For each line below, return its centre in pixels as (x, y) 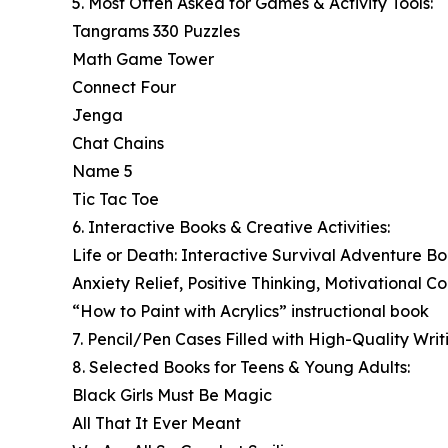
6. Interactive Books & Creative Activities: (231, 227)
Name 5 (102, 171)
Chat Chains (118, 143)
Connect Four (124, 87)
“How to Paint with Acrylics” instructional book (250, 311)
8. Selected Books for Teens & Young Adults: (241, 367)
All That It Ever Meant (156, 423)
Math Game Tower (143, 59)
